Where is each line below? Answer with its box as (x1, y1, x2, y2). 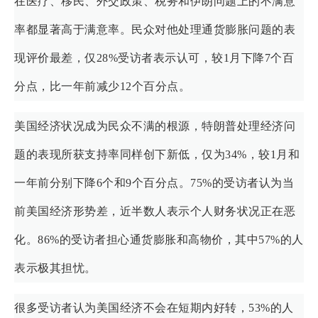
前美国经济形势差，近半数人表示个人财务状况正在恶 (14, 204, 295, 217)
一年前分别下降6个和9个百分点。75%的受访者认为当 (14, 176, 294, 189)
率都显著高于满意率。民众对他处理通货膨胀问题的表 (14, 23, 295, 35)
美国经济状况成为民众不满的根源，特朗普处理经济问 (14, 119, 295, 132)
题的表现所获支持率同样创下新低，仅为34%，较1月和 (14, 148, 300, 160)
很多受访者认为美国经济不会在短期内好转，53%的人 (14, 301, 294, 314)
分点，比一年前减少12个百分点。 (14, 79, 190, 92)
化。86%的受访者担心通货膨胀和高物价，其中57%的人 (14, 233, 304, 246)
